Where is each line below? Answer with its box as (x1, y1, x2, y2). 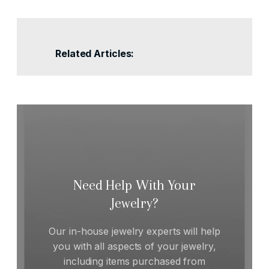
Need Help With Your (73, 176, 196, 193)
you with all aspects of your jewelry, (53, 240, 216, 252)
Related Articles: (55, 47, 134, 59)
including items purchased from (64, 255, 205, 267)
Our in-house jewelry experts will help (49, 225, 220, 237)
